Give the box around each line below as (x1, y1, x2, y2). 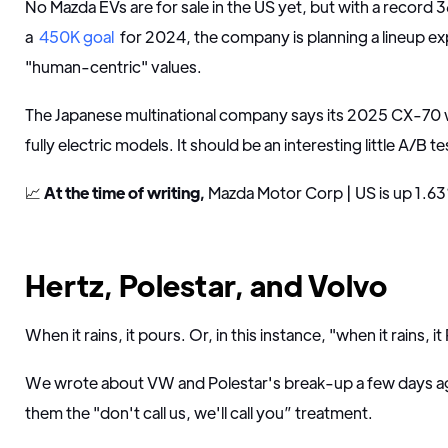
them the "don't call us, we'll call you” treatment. (25, 402, 373, 423)
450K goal (39, 26, 114, 47)
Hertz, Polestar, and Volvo (25, 266, 388, 303)
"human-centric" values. (25, 56, 205, 77)
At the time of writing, (44, 182, 205, 203)
